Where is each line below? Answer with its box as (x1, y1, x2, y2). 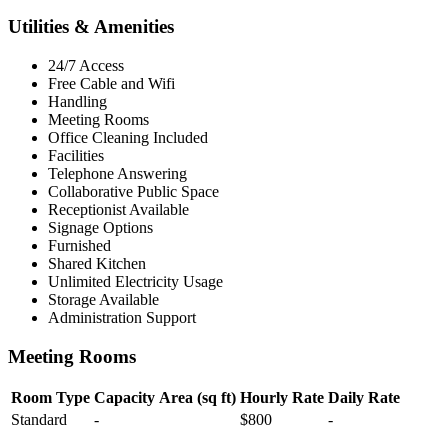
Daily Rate (328, 389, 400, 407)
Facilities (48, 146, 104, 164)
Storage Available (48, 290, 159, 308)
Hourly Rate (240, 389, 324, 407)
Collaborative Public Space (48, 182, 219, 200)
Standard (11, 411, 67, 429)
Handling (48, 92, 107, 110)
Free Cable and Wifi (48, 74, 175, 92)
